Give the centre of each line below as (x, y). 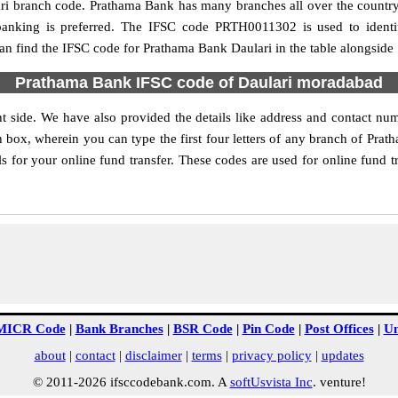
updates (342, 355)
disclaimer (153, 355)
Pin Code (268, 329)
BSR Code (203, 329)
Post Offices (339, 329)
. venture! (339, 382)
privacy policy (271, 355)
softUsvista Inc (271, 382)
